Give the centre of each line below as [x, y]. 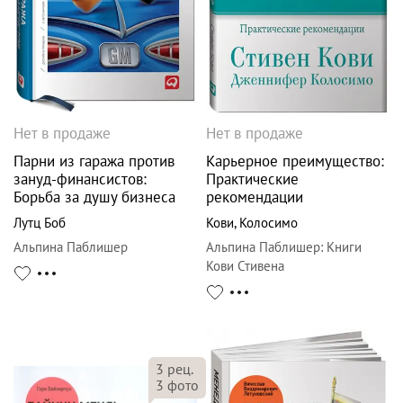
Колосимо [269, 222]
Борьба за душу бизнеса [94, 197]
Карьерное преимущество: [295, 161]
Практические [252, 179]
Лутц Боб [40, 222]
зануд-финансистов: [80, 179]
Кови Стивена [245, 265]
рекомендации [255, 197]
